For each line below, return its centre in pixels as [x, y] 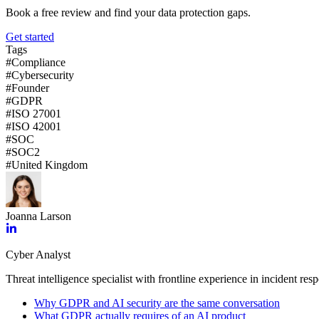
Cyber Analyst [38, 255]
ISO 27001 [36, 114]
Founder [30, 88]
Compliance [38, 63]
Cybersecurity [43, 75]
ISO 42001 [36, 127]
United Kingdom [49, 165]
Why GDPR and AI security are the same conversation [157, 303]
